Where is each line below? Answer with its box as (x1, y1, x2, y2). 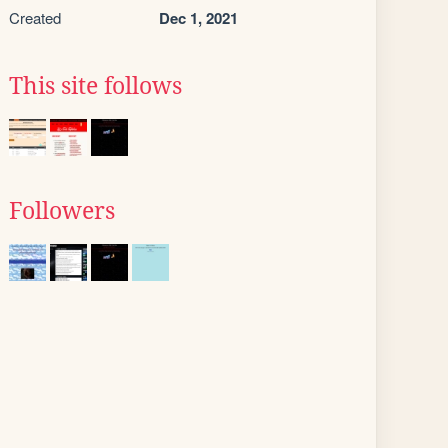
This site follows (9, 73, 182, 99)
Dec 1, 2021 (159, 7, 238, 29)
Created (9, 7, 61, 28)
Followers (9, 198, 115, 224)
